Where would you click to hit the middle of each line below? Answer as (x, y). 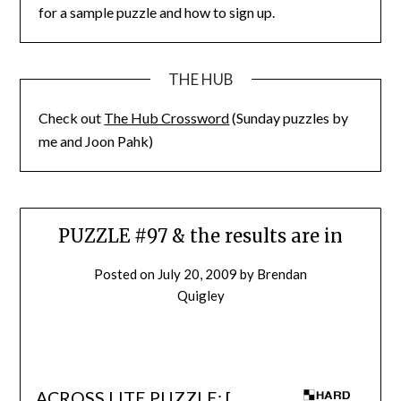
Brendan (282, 274)
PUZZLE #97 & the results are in (200, 236)
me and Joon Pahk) (96, 141)
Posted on (126, 274)
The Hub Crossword (167, 117)
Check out (72, 117)
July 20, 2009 (197, 274)
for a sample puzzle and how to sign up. (157, 12)
